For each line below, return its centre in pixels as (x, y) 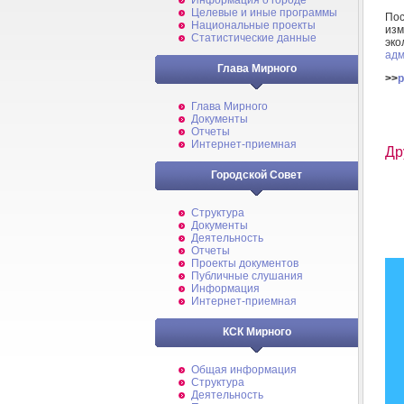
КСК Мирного (257, 332)
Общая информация (244, 370)
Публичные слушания (247, 276)
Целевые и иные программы (264, 13)
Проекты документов (245, 263)
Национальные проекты (253, 25)
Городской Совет (257, 175)
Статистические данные (254, 38)
